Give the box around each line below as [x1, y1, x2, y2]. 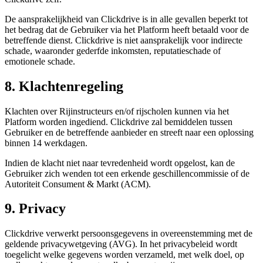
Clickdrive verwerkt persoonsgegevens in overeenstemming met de [5, 228, 252, 239]
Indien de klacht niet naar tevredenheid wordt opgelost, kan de [5, 157, 235, 168]
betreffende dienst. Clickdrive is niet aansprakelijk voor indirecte [5, 35, 242, 45]
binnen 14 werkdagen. [5, 137, 87, 148]
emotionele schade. [5, 56, 75, 66]
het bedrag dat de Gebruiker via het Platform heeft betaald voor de [5, 24, 249, 35]
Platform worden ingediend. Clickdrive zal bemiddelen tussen [5, 116, 232, 127]
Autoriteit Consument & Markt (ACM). [5, 178, 151, 189]
